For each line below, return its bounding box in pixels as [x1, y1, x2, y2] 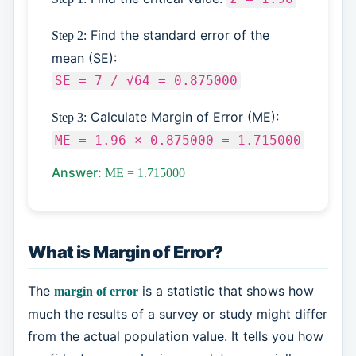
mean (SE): [51, 50, 117, 67]
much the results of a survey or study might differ [27, 305, 327, 322]
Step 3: [51, 110, 87, 125]
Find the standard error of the [86, 27, 269, 44]
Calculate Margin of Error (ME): [86, 109, 279, 126]
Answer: [51, 164, 105, 180]
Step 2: [51, 29, 87, 43]
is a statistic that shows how [137, 282, 314, 299]
